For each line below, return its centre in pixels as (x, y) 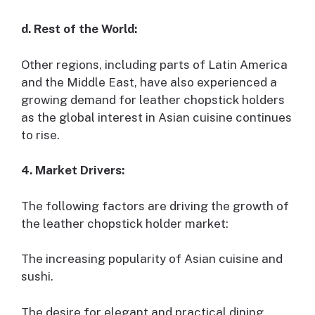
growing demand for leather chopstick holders (153, 99)
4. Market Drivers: (73, 171)
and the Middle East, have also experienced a (149, 82)
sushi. (37, 277)
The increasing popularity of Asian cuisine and (152, 259)
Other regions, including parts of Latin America (154, 64)
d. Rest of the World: (79, 29)
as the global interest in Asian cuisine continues (156, 117)
